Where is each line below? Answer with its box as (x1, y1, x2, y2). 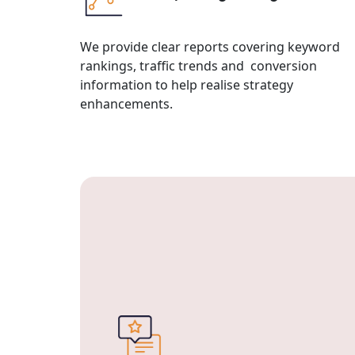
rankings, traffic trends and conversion (79, 56, 317, 74)
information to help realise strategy (79, 75, 293, 94)
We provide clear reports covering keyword (79, 37, 340, 55)
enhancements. (79, 94, 173, 113)
